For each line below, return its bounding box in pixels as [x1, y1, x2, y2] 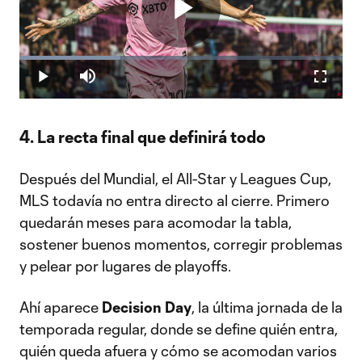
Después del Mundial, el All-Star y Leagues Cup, [19, 170, 331, 187]
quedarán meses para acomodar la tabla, [19, 213, 292, 231]
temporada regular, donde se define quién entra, [19, 320, 338, 338]
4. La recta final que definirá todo [19, 127, 266, 146]
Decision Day [102, 298, 192, 316]
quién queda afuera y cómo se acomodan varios [19, 342, 337, 360]
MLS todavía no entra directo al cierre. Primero [19, 192, 330, 209]
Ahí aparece [19, 298, 102, 316]
